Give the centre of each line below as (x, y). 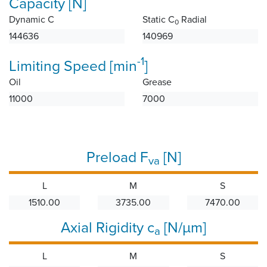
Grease (157, 82)
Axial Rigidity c (108, 227)
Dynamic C (32, 19)
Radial (193, 19)
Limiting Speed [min (73, 66)
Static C (159, 19)
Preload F (117, 157)
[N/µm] (183, 227)
